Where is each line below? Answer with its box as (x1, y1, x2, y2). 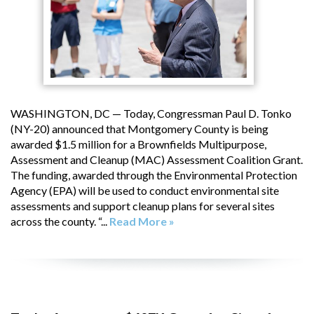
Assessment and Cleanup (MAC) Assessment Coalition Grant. (11, 152, 303, 166)
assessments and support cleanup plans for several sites (11, 198, 275, 212)
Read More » (109, 214, 175, 228)
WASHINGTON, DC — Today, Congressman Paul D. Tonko (11, 106, 292, 120)
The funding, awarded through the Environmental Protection (11, 168, 297, 182)
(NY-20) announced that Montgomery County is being (11, 121, 268, 135)
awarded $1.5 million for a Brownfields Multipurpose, (11, 137, 266, 151)
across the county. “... (11, 214, 109, 228)
